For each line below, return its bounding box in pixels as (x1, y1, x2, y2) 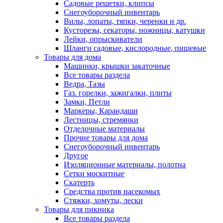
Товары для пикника (44, 205, 114, 214)
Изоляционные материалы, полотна (64, 160, 186, 169)
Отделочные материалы (64, 124, 145, 133)
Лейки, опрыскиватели (64, 34, 142, 43)
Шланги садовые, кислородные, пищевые (64, 43, 206, 52)
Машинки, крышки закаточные (64, 61, 170, 70)
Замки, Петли (64, 97, 110, 106)
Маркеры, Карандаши (64, 106, 138, 115)
